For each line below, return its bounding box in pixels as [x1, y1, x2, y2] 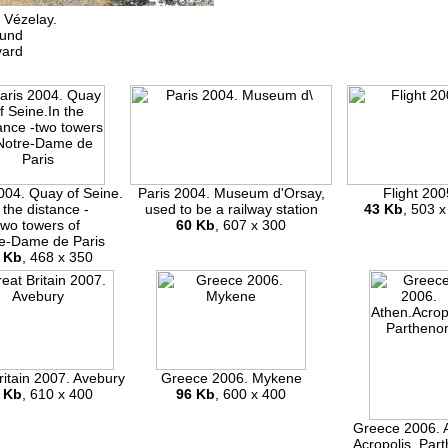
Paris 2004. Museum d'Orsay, [137, 185, 325, 202]
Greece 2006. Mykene [160, 370, 302, 387]
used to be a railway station [144, 201, 318, 218]
